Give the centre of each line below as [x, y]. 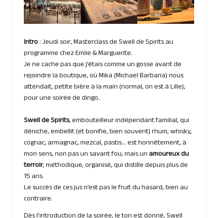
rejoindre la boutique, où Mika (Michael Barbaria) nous [104, 76]
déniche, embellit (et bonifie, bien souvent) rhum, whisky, [108, 132]
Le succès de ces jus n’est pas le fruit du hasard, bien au [106, 188]
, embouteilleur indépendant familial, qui [129, 121]
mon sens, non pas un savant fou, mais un [86, 154]
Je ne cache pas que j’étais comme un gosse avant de [103, 65]
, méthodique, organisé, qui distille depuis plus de [115, 166]
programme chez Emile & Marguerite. [78, 54]
